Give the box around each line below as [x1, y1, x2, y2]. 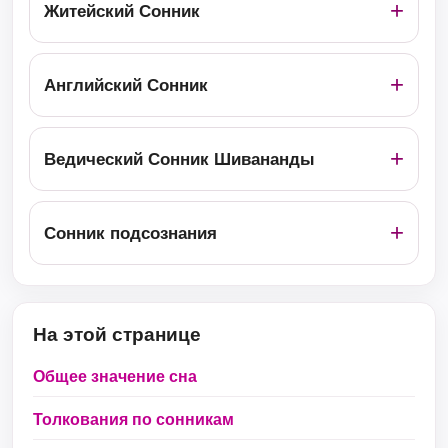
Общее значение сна [33, 367, 197, 385]
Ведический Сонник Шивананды [44, 149, 315, 169]
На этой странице [33, 324, 201, 345]
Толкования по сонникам [33, 410, 234, 428]
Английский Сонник [44, 75, 208, 95]
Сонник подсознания [44, 223, 217, 243]
